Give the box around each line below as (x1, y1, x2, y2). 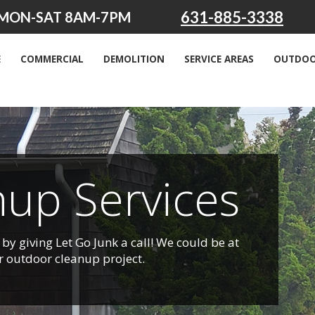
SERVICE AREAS (184, 53, 255, 65)
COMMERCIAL (20, 53, 84, 65)
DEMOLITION (103, 53, 165, 65)
